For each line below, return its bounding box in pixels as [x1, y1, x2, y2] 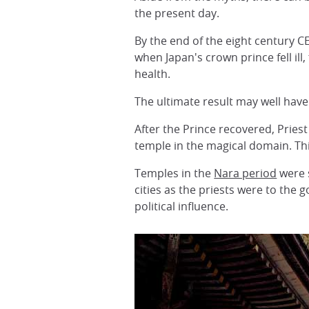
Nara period [214, 166, 277, 181]
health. [134, 66, 171, 81]
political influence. [134, 199, 229, 214]
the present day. [134, 6, 220, 21]
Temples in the [134, 166, 215, 181]
